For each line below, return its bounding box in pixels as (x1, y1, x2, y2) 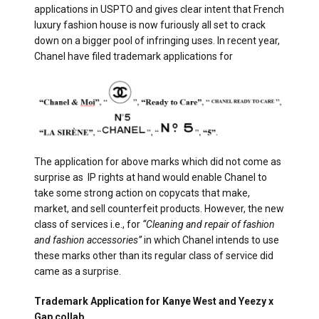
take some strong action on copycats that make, (34, 187, 250, 199)
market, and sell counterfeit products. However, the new (34, 202, 284, 214)
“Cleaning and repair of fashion (142, 218, 275, 230)
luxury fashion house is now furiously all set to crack (34, 19, 266, 31)
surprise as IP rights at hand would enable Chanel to (34, 171, 267, 183)
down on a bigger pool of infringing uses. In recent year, (34, 34, 280, 46)
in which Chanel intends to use (142, 234, 279, 246)
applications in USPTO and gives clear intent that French (34, 3, 284, 15)
